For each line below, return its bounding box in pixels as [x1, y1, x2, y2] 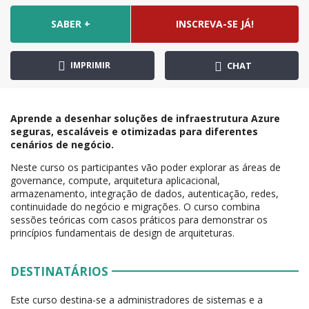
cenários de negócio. [10, 138, 114, 152]
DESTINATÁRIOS [10, 263, 108, 280]
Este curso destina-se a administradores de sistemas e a [10, 293, 263, 307]
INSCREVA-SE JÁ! [175, 17, 254, 31]
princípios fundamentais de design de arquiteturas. [10, 226, 235, 240]
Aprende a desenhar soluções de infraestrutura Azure [10, 112, 280, 126]
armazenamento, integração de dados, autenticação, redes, [10, 187, 279, 201]
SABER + [50, 17, 90, 31]
